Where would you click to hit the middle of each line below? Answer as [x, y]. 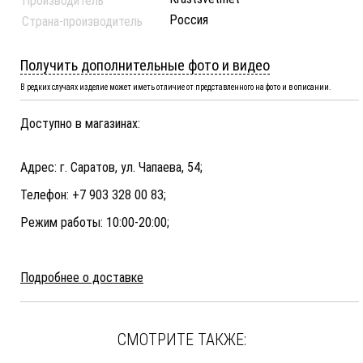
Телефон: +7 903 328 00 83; [93, 194]
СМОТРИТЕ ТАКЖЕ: [181, 339]
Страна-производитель [82, 21]
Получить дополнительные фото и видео [145, 65]
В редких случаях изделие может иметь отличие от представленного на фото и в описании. [176, 87]
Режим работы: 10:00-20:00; [95, 222]
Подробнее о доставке [82, 277]
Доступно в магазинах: [80, 123]
